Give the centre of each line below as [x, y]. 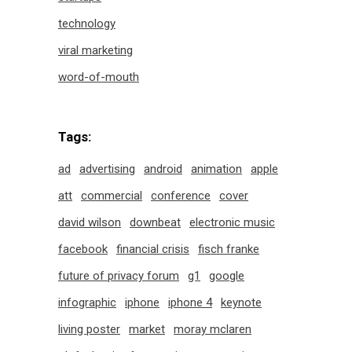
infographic [87, 302]
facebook [83, 249]
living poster [89, 329]
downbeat [155, 222]
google [227, 276]
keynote [241, 302]
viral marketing [95, 50]
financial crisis [153, 249]
